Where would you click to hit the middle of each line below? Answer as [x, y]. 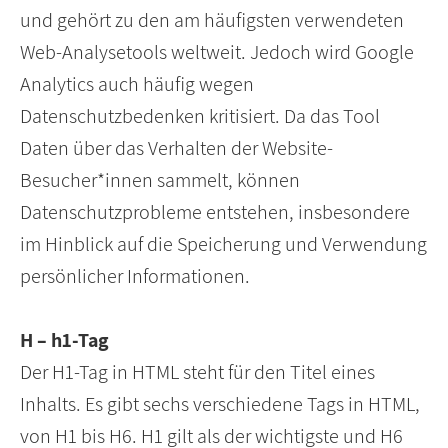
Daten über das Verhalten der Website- [176, 148]
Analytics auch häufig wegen [137, 84]
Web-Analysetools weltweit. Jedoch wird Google [217, 52]
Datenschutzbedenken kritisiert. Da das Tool [200, 116]
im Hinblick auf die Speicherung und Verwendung [223, 244]
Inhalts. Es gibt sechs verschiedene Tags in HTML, [220, 404]
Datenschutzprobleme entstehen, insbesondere [215, 212]
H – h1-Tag [64, 340]
